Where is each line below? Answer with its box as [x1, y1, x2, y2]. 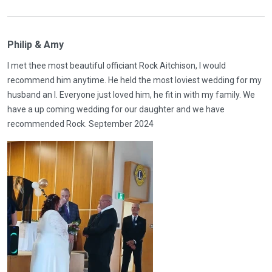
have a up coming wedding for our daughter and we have [7, 104, 225, 114]
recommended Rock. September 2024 [7, 119, 154, 129]
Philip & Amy [7, 39, 64, 50]
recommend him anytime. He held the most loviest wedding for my [7, 75, 262, 85]
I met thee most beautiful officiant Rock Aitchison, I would [7, 61, 226, 70]
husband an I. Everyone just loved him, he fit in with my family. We [7, 90, 255, 100]
